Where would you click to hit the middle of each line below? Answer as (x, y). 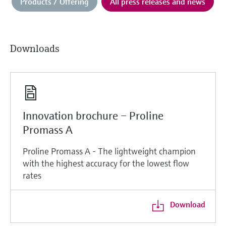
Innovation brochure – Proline (93, 116)
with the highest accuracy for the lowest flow (106, 163)
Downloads (35, 49)
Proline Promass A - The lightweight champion (109, 151)
